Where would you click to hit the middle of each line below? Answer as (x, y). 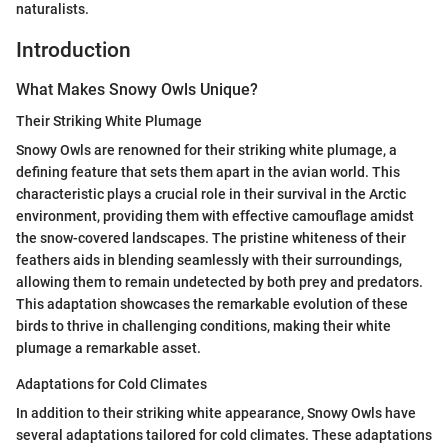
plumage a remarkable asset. (108, 348)
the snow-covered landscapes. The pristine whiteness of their (211, 238)
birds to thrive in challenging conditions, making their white (203, 326)
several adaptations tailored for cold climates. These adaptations (224, 435)
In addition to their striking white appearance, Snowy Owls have (216, 413)
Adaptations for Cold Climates (111, 384)
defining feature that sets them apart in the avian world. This (208, 172)
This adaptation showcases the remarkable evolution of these (212, 304)
